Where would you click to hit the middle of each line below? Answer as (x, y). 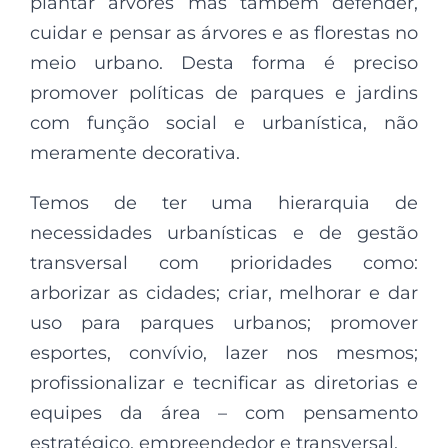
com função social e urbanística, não (224, 123)
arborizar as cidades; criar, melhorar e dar (224, 293)
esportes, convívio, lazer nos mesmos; (224, 353)
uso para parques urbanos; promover (224, 323)
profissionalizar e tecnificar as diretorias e (224, 383)
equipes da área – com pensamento (224, 413)
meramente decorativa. (135, 153)
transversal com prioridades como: (224, 263)
